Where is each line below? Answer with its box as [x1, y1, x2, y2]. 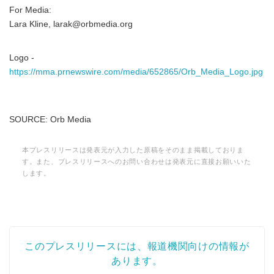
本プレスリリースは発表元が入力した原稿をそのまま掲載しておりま [22, 146, 244, 154]
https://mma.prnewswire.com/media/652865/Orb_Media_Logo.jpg [9, 67, 263, 76]
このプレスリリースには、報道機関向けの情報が [24, 241, 250, 251]
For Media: [9, 6, 51, 15]
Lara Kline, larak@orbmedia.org [9, 20, 133, 29]
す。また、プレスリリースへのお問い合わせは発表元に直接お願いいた [22, 158, 251, 165]
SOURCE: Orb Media [9, 115, 96, 124]
